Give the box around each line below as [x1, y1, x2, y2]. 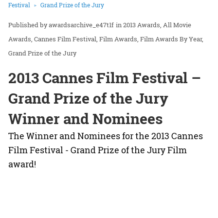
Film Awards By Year [140, 34, 202, 43]
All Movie [163, 20, 191, 29]
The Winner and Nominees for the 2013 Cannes [8, 129, 203, 142]
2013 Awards [123, 20, 160, 29]
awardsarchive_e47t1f [49, 20, 114, 29]
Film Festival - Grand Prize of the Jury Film [8, 144, 187, 156]
